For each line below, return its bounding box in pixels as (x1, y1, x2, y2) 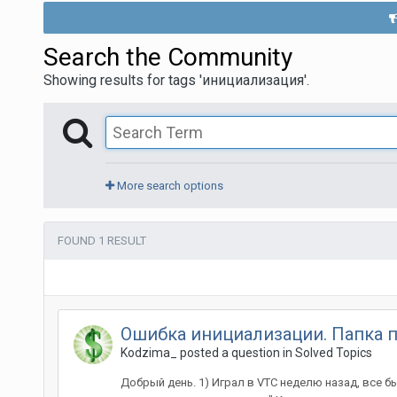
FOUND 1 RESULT (57, 234, 146, 247)
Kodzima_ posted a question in (120, 346, 295, 360)
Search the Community (43, 43, 292, 72)
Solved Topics (294, 346, 372, 360)
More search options (113, 179, 223, 192)
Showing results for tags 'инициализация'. (43, 72, 309, 89)
